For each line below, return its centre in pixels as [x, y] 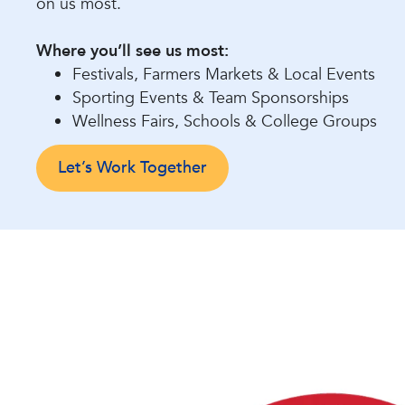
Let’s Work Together [132, 168]
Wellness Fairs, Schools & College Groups [225, 122]
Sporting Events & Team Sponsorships [211, 98]
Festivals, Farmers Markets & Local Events [224, 75]
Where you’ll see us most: [132, 51]
